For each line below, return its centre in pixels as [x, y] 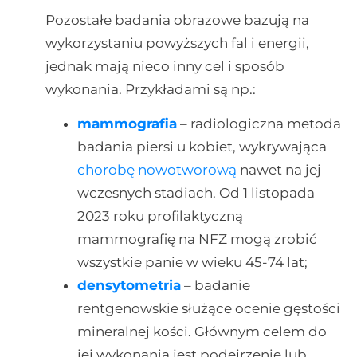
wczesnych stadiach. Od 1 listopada [196, 192]
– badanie [215, 285]
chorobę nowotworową [157, 169]
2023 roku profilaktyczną [160, 216]
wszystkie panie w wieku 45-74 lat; [192, 262]
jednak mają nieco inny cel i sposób [165, 66]
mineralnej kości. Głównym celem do [202, 331]
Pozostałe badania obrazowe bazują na [177, 20]
